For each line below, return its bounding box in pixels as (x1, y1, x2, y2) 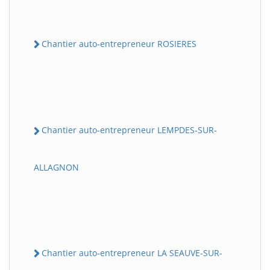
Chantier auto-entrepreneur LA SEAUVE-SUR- (42, 246, 222, 259)
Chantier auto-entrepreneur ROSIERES (42, 38, 196, 49)
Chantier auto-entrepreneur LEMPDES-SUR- (42, 124, 217, 136)
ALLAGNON (34, 161, 79, 173)
